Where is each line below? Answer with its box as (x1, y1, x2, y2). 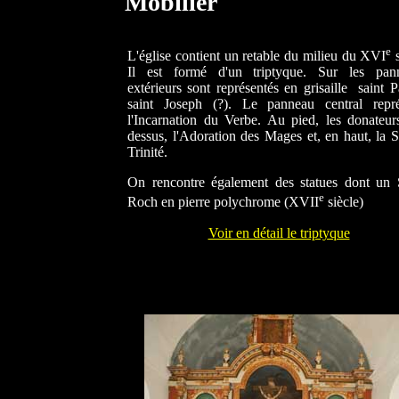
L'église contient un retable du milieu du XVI (127, 48, 387, 64)
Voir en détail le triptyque (208, 224, 350, 240)
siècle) (324, 194, 363, 210)
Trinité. (127, 144, 167, 160)
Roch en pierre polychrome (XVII (127, 194, 319, 210)
